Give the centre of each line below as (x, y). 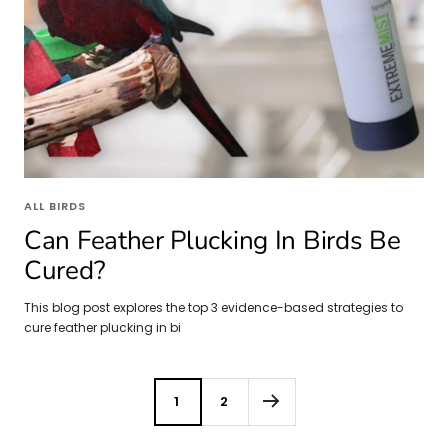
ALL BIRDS (55, 206)
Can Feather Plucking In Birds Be (212, 241)
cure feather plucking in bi (102, 328)
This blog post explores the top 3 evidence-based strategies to (213, 308)
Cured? (65, 271)
